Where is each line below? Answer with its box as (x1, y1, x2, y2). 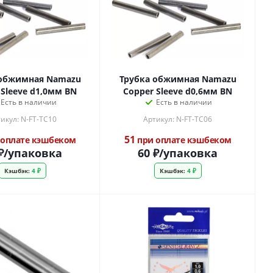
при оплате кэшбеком (135, 134, 232, 146)
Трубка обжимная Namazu (119, 73, 236, 85)
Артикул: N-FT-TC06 (143, 114, 212, 124)
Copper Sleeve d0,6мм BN (123, 85, 232, 97)
